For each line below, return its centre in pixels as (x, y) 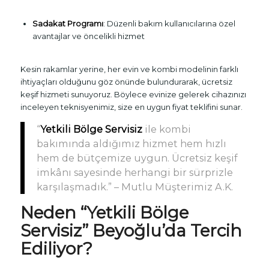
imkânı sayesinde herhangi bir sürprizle (134, 172)
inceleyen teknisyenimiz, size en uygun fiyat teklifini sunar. (131, 107)
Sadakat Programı (68, 23)
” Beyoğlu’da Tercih (162, 230)
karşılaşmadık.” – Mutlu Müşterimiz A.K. (134, 186)
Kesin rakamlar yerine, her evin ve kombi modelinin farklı (129, 69)
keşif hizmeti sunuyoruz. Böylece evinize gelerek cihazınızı (133, 95)
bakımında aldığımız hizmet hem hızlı (131, 143)
